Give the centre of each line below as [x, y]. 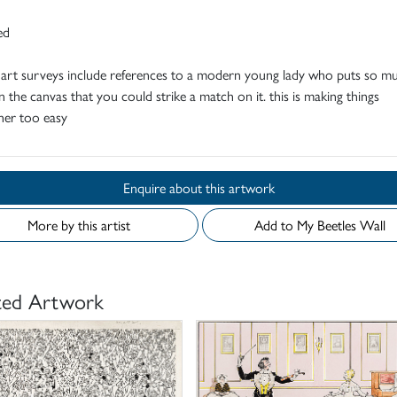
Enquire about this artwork [240, 187]
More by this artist [79, 224]
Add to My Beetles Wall [351, 224]
